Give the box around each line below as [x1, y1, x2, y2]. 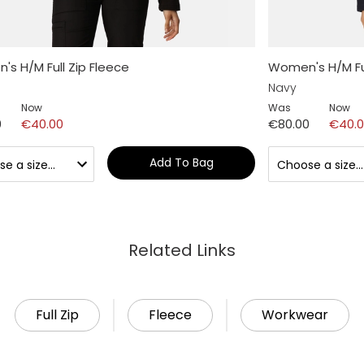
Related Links [128, 238, 236, 262]
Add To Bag [149, 154, 214, 171]
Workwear [262, 305, 328, 324]
